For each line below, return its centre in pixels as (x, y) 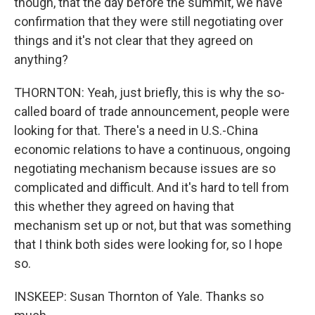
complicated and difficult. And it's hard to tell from (152, 187)
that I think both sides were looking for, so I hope (148, 244)
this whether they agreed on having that (124, 206)
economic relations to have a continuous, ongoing (152, 149)
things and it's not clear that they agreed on (134, 40)
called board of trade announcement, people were (152, 111)
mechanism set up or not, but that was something (153, 225)
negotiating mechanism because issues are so (145, 168)
